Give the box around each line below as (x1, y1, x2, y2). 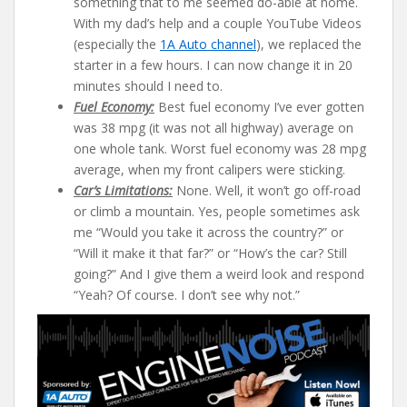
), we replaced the (256, 35, 362, 53)
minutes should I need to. (74, 76, 223, 94)
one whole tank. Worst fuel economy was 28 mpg (74, 139, 366, 157)
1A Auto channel (160, 35, 256, 53)
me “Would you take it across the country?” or (74, 223, 343, 241)
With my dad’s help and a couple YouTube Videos (74, 14, 362, 32)
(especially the (74, 35, 160, 53)
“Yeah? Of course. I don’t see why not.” (74, 285, 300, 303)
